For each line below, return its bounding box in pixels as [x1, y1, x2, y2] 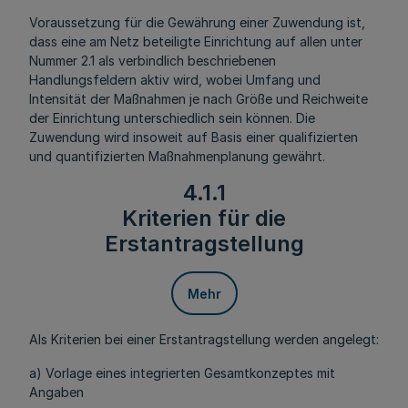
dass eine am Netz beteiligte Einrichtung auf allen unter [29, 34, 362, 49]
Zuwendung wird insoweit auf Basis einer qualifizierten [29, 129, 358, 145]
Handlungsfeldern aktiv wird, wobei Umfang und [29, 72, 321, 87]
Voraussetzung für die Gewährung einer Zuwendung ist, [29, 15, 365, 30]
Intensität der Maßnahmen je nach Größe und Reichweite [29, 91, 368, 107]
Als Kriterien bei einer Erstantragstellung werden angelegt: [29, 331, 379, 347]
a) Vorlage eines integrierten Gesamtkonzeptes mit [29, 365, 335, 381]
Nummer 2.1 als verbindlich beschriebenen [29, 53, 276, 68]
